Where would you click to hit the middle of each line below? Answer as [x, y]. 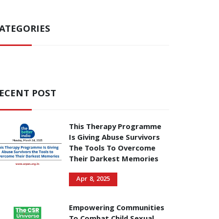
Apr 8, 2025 [93, 179]
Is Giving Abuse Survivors [114, 138]
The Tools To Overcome [112, 149]
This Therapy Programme [115, 128]
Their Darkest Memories [114, 160]
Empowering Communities [117, 209]
